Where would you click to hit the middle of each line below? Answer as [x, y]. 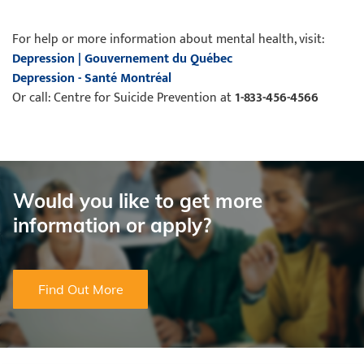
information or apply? [112, 225]
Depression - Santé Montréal [92, 78]
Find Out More [80, 290]
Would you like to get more [138, 201]
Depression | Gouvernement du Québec [122, 59]
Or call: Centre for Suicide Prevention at [123, 98]
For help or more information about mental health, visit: [169, 39]
